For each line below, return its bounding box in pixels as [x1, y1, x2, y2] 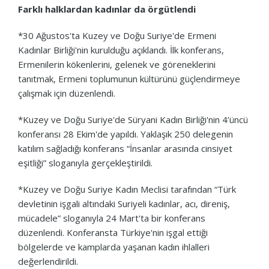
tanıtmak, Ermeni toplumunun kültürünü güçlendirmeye [18, 72, 240, 85]
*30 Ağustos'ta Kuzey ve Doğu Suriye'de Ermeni [18, 29, 216, 41]
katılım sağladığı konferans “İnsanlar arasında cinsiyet [18, 142, 232, 154]
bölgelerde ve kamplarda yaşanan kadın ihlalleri [18, 240, 210, 253]
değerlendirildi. [18, 255, 78, 267]
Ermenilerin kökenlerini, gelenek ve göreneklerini [18, 58, 216, 70]
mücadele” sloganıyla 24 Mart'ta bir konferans [18, 211, 205, 224]
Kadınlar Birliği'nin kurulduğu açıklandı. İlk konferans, [18, 43, 224, 56]
